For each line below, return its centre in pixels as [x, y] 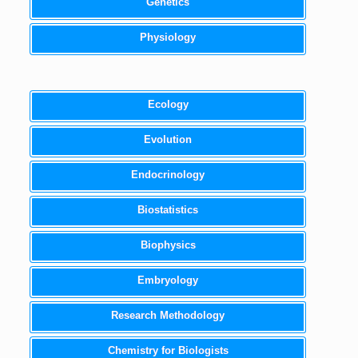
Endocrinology [168, 174]
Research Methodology [168, 315]
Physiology [168, 37]
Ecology [168, 104]
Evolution [168, 139]
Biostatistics [168, 209]
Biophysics [168, 245]
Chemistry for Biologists [168, 350]
